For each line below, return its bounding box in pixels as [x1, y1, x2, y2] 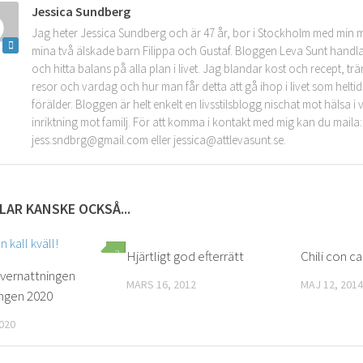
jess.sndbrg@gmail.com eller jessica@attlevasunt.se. [32, 132, 286, 147]
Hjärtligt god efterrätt [126, 247, 245, 265]
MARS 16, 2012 [126, 277, 197, 292]
